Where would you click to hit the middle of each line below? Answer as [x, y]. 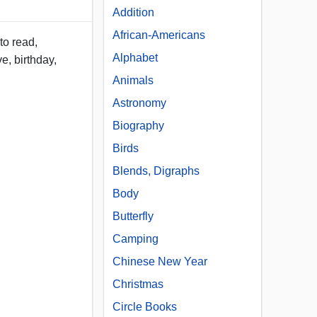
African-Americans [159, 35]
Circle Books [145, 307]
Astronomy [139, 103]
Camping [136, 239]
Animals [133, 81]
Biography [138, 126]
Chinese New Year [160, 262]
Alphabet [135, 58]
